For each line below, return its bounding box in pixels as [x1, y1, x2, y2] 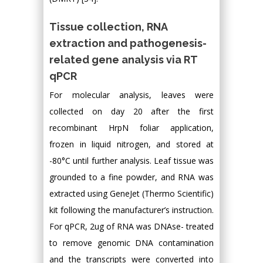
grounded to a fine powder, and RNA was [49, 171, 214, 183]
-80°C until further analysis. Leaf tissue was [49, 155, 214, 166]
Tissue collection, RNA [49, 21, 167, 33]
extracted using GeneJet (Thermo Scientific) [49, 188, 214, 199]
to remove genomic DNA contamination [49, 237, 214, 248]
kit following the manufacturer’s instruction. [49, 204, 214, 215]
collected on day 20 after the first [49, 106, 214, 117]
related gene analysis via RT [49, 53, 197, 66]
